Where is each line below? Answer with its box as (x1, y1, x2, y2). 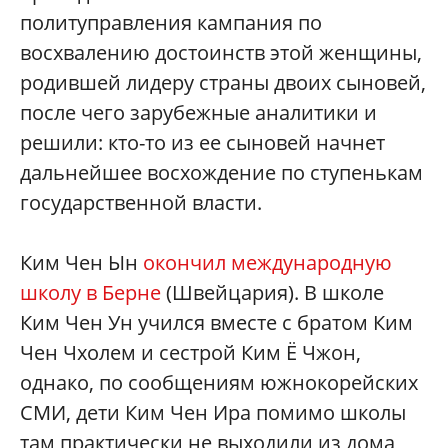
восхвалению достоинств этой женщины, (20, 38, 422, 66)
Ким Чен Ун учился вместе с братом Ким (20, 308, 413, 336)
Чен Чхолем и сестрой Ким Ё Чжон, (20, 338, 361, 366)
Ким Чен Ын (20, 248, 143, 276)
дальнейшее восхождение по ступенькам (20, 158, 423, 186)
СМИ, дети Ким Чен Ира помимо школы (20, 398, 406, 426)
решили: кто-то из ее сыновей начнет (20, 128, 385, 156)
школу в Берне (20, 278, 161, 306)
